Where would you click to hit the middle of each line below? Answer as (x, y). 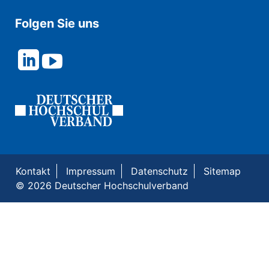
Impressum (91, 171)
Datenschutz (159, 171)
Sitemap (222, 171)
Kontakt (33, 171)
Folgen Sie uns (57, 24)
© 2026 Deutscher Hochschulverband (102, 186)
